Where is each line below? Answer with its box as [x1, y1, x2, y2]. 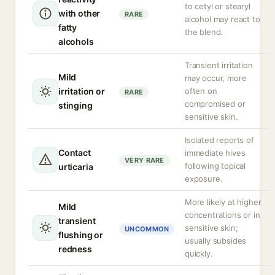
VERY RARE [125, 156, 165, 165]
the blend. [185, 27, 223, 37]
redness [58, 244, 92, 254]
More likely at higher [185, 197, 261, 207]
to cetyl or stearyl [185, 1, 250, 11]
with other [58, 8, 101, 18]
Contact [58, 147, 91, 158]
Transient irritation [185, 60, 253, 70]
